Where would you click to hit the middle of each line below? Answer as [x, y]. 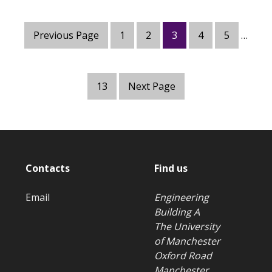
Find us [171, 168]
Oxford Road [183, 256]
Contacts [48, 168]
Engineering [182, 198]
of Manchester [187, 241]
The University [187, 227]
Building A [177, 212]
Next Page [152, 86]
